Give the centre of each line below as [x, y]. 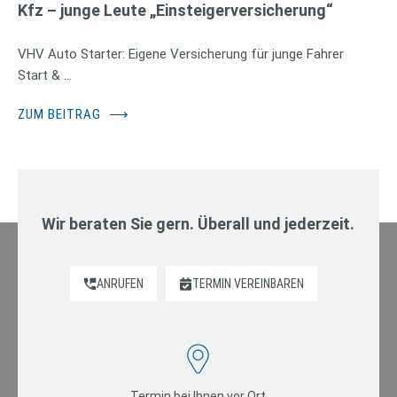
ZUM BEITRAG [61, 115]
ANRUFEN [121, 284]
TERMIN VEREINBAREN [249, 284]
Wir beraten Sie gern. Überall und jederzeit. [198, 224]
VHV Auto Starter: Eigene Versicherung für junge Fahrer [181, 54]
